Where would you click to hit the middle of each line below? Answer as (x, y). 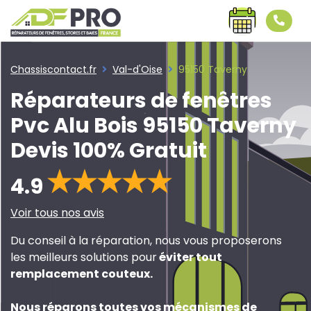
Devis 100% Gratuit (109, 151)
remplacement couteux (80, 274)
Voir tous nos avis (57, 213)
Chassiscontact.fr (53, 69)
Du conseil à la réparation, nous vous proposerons (146, 241)
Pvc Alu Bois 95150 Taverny (153, 126)
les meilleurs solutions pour (84, 257)
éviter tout (190, 257)
